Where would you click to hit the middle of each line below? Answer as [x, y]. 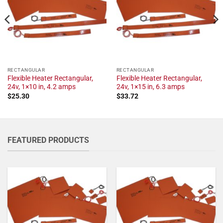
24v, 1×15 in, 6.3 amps [150, 87]
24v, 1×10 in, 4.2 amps [41, 87]
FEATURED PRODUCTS [48, 140]
